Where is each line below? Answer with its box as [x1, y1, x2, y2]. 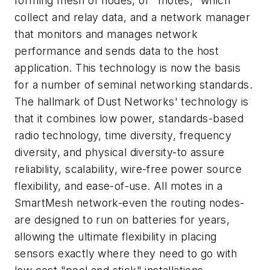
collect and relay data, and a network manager [14, 10, 250, 24]
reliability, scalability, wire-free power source [14, 162, 242, 175]
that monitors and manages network [14, 27, 198, 40]
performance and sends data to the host [14, 44, 219, 57]
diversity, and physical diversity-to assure [14, 145, 225, 159]
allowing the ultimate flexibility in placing [14, 230, 217, 243]
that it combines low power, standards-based [14, 111, 244, 125]
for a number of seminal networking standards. [14, 78, 253, 91]
